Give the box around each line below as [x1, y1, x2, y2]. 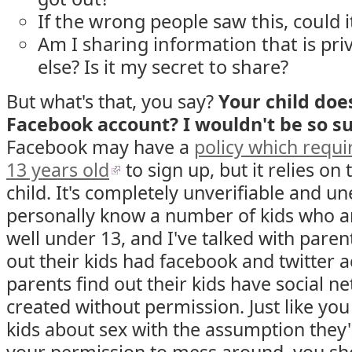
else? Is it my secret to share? [38, 54, 288, 79]
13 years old [6, 157, 109, 182]
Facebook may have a [6, 134, 194, 159]
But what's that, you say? [6, 89, 218, 114]
